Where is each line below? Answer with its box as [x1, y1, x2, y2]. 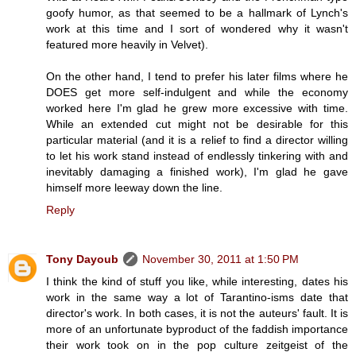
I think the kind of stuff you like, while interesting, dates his [46, 275, 348, 288]
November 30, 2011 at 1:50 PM [142, 253, 299, 266]
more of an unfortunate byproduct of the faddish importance [46, 323, 348, 336]
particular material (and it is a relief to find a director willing [46, 133, 348, 147]
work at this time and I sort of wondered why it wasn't [46, 22, 348, 36]
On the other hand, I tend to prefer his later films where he [46, 70, 348, 83]
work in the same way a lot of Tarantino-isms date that [46, 291, 348, 304]
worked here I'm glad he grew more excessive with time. [46, 102, 348, 115]
